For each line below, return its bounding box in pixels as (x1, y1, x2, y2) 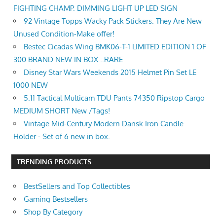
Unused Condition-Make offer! (13, 29, 114, 38)
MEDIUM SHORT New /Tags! (13, 106, 110, 115)
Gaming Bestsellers (24, 194, 88, 204)
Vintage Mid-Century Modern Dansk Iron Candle (24, 119, 184, 128)
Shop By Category (24, 207, 82, 217)
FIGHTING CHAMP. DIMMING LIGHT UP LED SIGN (13, 3, 178, 13)
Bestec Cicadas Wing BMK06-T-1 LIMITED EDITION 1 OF (24, 42, 206, 51)
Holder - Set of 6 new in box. (13, 132, 110, 141)
